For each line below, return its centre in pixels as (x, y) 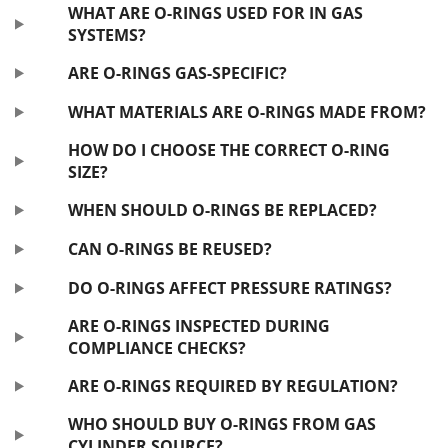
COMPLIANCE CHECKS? (156, 348)
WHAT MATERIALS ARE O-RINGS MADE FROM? (246, 112)
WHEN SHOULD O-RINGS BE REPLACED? (222, 210)
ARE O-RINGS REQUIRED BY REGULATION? (232, 386)
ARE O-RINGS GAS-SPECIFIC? (177, 73)
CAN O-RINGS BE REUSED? (169, 249)
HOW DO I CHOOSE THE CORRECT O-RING (228, 150)
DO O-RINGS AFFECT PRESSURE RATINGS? (229, 288)
